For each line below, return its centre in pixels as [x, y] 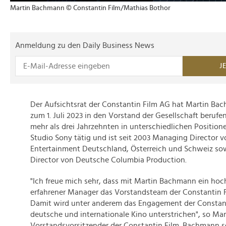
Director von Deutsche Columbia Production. [108, 160]
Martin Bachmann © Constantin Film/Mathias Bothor [90, 8]
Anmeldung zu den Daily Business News [85, 45]
